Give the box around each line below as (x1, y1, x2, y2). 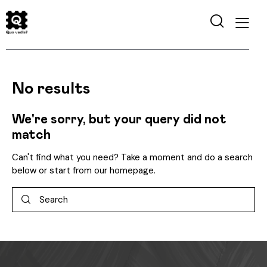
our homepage (94, 164, 154, 177)
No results (12, 81, 90, 98)
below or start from (12, 164, 94, 177)
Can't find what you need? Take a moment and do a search (12, 151, 253, 164)
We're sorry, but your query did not (12, 113, 226, 127)
